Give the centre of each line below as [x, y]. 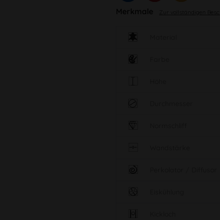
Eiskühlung [167, 192]
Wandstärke [170, 148]
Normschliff [168, 126]
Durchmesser [171, 104]
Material [163, 38]
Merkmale [135, 12]
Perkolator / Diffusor [183, 170]
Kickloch [163, 214]
